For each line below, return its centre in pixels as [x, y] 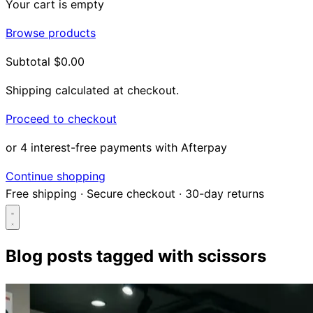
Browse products [51, 32]
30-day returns [225, 193]
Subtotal [28, 61]
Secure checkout [131, 193]
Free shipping [41, 193]
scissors [232, 256]
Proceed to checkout [61, 118]
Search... [31, 279]
